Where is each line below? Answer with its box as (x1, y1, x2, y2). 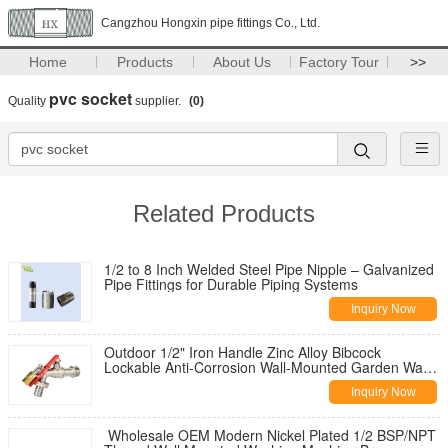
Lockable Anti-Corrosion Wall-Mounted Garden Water (104, 357, 440, 377)
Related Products (133, 200, 315, 227)
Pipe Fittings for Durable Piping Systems (104, 274, 358, 294)
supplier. (132, 94, 184, 108)
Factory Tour (299, 54, 380, 70)
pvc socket (49, 87, 132, 110)
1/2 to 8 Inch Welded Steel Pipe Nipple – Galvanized (104, 259, 434, 279)
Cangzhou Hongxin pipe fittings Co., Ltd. (101, 16, 320, 30)
